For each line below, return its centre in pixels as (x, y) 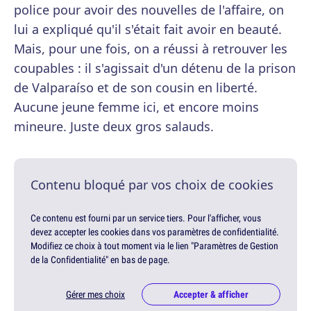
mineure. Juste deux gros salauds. (114, 127)
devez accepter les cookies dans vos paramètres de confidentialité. (155, 232)
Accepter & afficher (211, 295)
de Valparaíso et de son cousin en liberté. (136, 88)
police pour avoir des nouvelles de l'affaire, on (149, 10)
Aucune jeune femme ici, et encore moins (136, 107)
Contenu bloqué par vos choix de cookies (152, 185)
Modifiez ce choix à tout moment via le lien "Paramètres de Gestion (154, 246)
